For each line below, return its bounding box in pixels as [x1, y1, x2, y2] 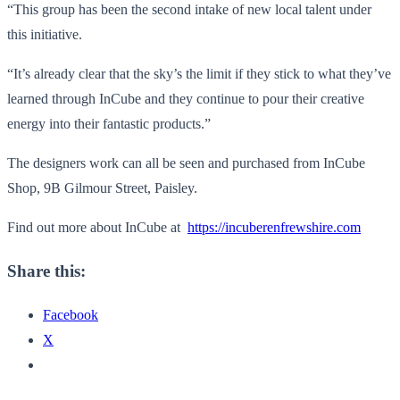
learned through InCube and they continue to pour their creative [7, 90, 364, 106]
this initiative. [7, 26, 82, 42]
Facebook [43, 307, 98, 323]
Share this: [7, 262, 86, 281]
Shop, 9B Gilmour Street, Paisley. [7, 179, 197, 196]
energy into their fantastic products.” [7, 115, 211, 131]
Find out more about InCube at [7, 219, 187, 235]
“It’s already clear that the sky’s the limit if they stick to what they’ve [7, 65, 391, 81]
